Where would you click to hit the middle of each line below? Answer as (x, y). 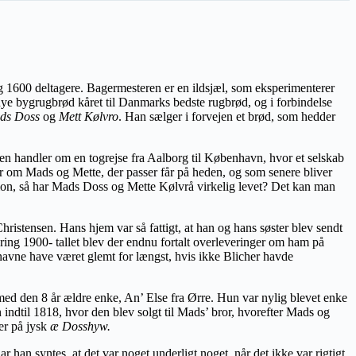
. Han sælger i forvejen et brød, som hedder (227, 116)
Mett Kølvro (89, 116)
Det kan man (303, 186)
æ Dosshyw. (80, 326)
